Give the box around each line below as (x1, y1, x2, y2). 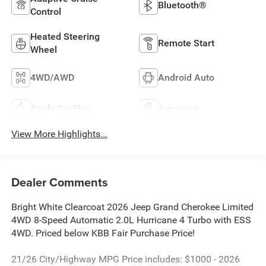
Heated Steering (30, 31, 100, 43)
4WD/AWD (30, 72, 74, 84)
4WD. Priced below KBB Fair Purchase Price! (11, 227, 195, 239)
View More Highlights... (11, 128, 107, 140)
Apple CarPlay (30, 103, 91, 115)
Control (30, 6, 61, 18)
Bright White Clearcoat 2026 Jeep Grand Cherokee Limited (11, 201, 254, 213)
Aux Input (158, 103, 199, 115)
